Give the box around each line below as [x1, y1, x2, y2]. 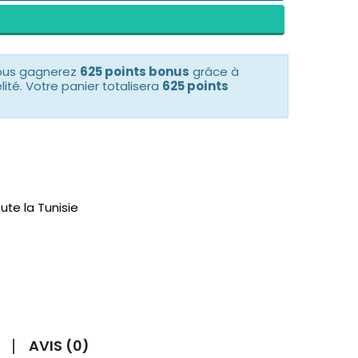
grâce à [189, 63, 239, 81]
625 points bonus [80, 63, 189, 81]
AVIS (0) [29, 336, 89, 356]
